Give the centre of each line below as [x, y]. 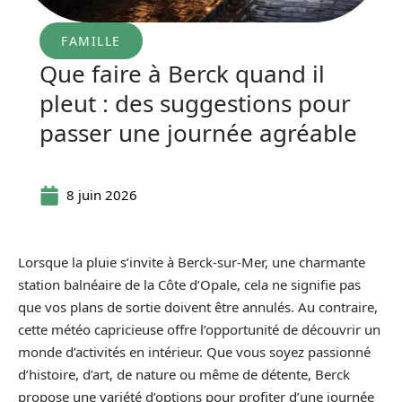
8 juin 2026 [102, 195]
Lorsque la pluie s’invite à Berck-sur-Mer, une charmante [192, 262]
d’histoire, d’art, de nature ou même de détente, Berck [184, 374]
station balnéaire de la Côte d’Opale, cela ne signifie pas [189, 284]
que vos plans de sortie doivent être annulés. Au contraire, [198, 307]
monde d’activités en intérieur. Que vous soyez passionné [194, 352]
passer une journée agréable [198, 133]
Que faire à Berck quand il [182, 74]
